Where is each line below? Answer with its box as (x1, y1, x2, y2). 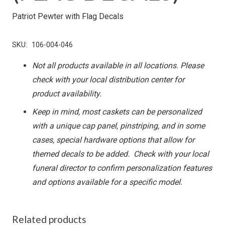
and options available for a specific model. (32, 177, 182, 187)
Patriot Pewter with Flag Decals (12, 12, 124, 22)
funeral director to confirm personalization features (32, 163, 212, 173)
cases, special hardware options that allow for (32, 135, 194, 145)
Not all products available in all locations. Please (32, 61, 204, 71)
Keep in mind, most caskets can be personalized (32, 107, 202, 117)
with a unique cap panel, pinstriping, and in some (32, 121, 205, 131)
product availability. (32, 89, 101, 99)
